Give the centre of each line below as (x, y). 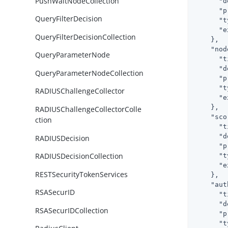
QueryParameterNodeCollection (90, 73)
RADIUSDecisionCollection (79, 156)
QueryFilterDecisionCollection (86, 37)
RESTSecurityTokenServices (82, 174)
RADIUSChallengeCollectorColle (89, 109)
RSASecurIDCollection (72, 210)
